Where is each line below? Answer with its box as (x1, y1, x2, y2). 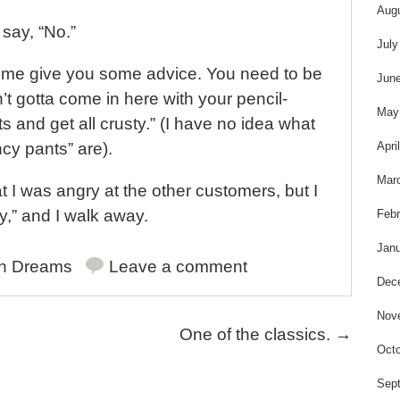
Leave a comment (108, 257, 247, 276)
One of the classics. (179, 324, 335, 344)
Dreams (11, 257, 72, 276)
